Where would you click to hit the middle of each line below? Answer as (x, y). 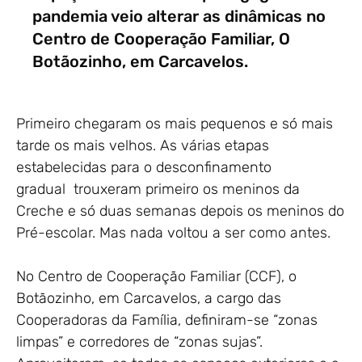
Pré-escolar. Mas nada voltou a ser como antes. (175, 232)
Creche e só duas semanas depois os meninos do (180, 210)
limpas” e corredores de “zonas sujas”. (139, 341)
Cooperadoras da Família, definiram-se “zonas (167, 320)
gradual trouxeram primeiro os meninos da (158, 189)
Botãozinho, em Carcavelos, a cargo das (149, 298)
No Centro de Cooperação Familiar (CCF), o (156, 276)
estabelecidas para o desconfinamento (144, 167)
